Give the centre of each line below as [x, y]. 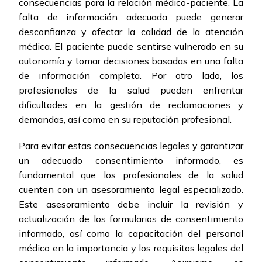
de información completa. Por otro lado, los [131, 76]
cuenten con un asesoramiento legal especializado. [131, 190]
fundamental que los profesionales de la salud [131, 175]
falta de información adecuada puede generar [131, 17]
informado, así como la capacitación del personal [131, 234]
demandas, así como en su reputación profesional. [125, 120]
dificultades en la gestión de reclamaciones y [131, 105]
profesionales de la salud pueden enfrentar [131, 90]
